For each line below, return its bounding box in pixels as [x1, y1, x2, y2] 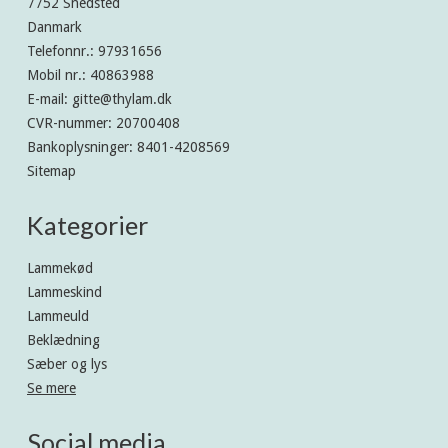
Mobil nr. [27, 67, 82, 83]
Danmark [27, 19, 82, 35]
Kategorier [27, 210, 148, 240]
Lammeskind [27, 284, 102, 301]
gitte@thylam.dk [72, 91, 172, 107]
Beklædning [27, 332, 100, 349]
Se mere [27, 380, 76, 397]
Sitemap [27, 163, 76, 179]
